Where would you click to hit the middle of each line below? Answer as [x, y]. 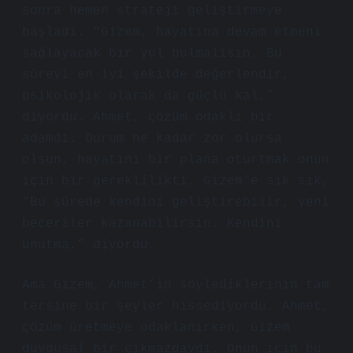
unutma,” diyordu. [89, 245]
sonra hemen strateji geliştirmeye [152, 11]
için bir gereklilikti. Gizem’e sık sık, [176, 181]
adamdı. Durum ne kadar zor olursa [152, 139]
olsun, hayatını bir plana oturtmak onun [176, 160]
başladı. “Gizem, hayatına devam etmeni [172, 32]
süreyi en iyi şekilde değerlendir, [156, 75]
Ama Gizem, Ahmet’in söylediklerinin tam [176, 285]
